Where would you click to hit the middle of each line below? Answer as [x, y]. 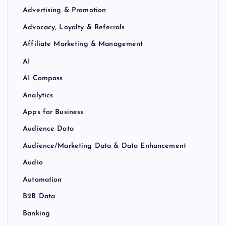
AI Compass [43, 79]
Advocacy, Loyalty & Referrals [74, 28]
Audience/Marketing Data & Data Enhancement [104, 146]
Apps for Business [53, 112]
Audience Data [48, 129]
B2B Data [39, 197]
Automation [42, 180]
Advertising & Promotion [65, 11]
